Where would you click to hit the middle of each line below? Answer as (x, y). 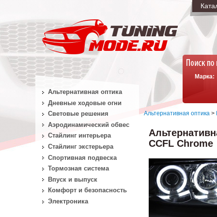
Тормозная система (78, 169)
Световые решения (78, 114)
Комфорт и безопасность (87, 190)
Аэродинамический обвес (88, 124)
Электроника (68, 201)
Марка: (205, 77)
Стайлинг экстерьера (80, 146)
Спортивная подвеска (82, 157)
